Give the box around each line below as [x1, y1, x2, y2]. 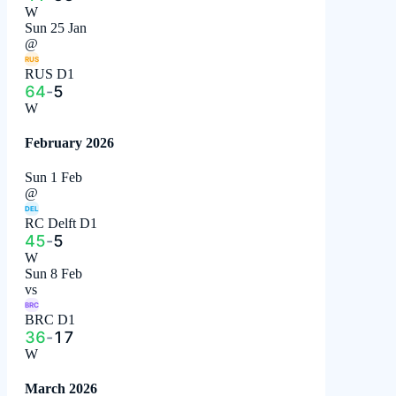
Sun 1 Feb [25, 170, 82, 186]
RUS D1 [25, 65, 74, 81]
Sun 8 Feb [25, 266, 82, 282]
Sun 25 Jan [25, 19, 87, 35]
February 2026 [25, 134, 114, 150]
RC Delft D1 [25, 216, 97, 232]
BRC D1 [25, 312, 75, 328]
